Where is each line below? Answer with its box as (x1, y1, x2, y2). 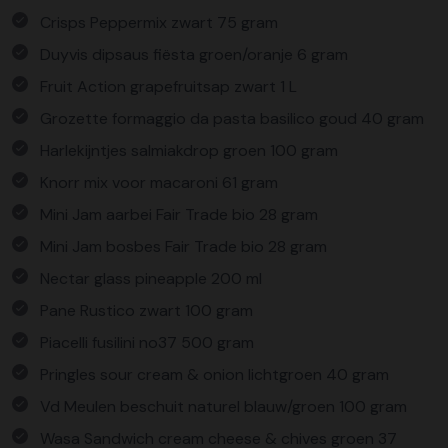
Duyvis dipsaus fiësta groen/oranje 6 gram (40, 44, 348, 65)
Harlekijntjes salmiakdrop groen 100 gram (40, 140, 338, 161)
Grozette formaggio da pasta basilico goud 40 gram (40, 108, 424, 129)
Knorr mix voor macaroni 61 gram (40, 172, 278, 193)
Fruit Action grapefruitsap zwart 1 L (40, 76, 297, 97)
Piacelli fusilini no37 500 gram (40, 332, 254, 353)
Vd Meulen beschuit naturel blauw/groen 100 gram (40, 396, 407, 417)
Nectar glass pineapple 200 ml (40, 268, 262, 289)
